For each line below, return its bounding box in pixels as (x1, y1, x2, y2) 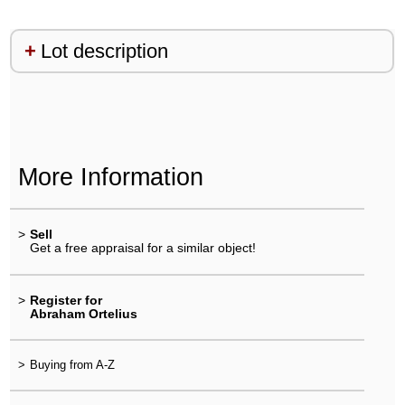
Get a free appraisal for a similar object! (29, 240, 256, 256)
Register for (29, 292, 102, 307)
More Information (17, 163, 203, 192)
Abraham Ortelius (29, 306, 137, 321)
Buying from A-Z (29, 357, 115, 372)
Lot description (40, 39, 168, 62)
